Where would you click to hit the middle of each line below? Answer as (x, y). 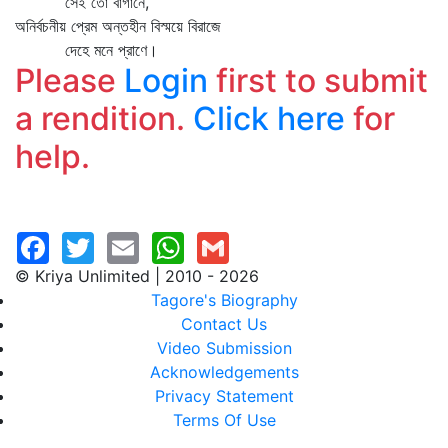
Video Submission (224, 348)
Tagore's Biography (224, 300)
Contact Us (224, 324)
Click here (269, 118)
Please (69, 80)
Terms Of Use (224, 420)
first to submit (318, 80)
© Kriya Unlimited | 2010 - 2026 (137, 276)
